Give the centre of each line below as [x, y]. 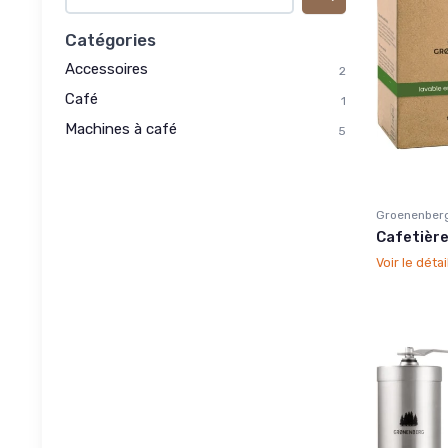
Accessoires [106, 68]
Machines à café [121, 128]
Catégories [110, 39]
